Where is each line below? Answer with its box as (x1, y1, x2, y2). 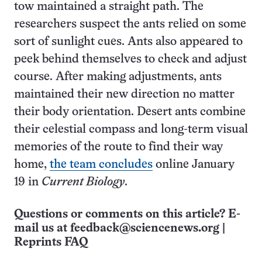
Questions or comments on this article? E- (14, 209, 240, 220)
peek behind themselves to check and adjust (14, 54, 247, 65)
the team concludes (50, 159, 153, 170)
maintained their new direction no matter (14, 89, 235, 100)
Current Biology (42, 177, 125, 188)
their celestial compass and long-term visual (14, 124, 248, 135)
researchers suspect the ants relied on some (14, 19, 246, 30)
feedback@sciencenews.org (70, 223, 219, 234)
